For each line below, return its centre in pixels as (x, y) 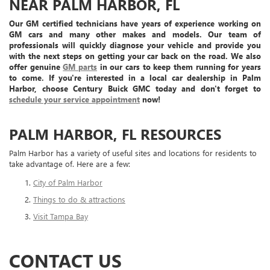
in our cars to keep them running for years (179, 67)
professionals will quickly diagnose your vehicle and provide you (135, 45)
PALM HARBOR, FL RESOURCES (115, 134)
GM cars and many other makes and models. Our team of (135, 34)
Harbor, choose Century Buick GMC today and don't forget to (135, 89)
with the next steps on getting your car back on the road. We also (135, 56)
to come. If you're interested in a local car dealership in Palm (135, 78)
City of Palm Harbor (68, 183)
